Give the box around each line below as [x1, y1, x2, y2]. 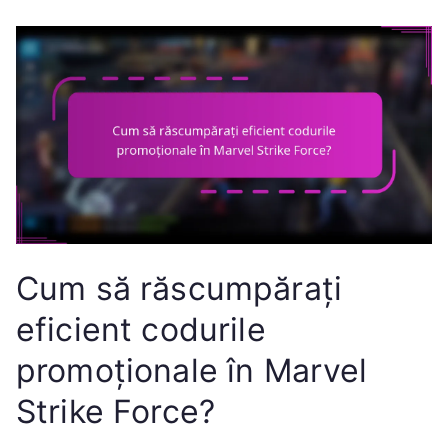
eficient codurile [16, 310, 266, 350]
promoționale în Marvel [16, 351, 368, 391]
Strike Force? [16, 392, 216, 432]
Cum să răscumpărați [16, 269, 343, 309]
